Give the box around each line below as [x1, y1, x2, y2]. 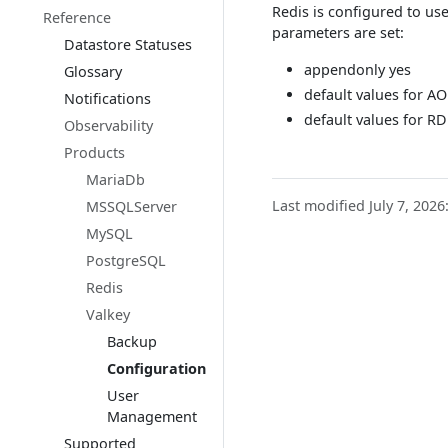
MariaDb [85, 170, 145, 189]
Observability [64, 116, 154, 135]
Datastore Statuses [64, 35, 193, 54]
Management [107, 407, 198, 426]
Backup [107, 332, 158, 351]
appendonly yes [304, 60, 411, 79]
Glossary [64, 62, 123, 81]
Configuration [107, 359, 207, 378]
